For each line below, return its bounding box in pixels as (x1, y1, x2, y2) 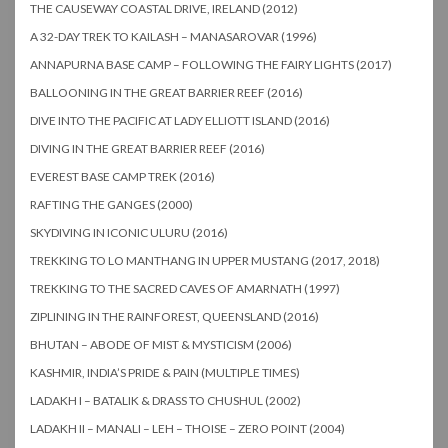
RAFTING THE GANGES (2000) (30, 196, 193, 212)
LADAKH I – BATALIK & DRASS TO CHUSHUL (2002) (30, 392, 301, 408)
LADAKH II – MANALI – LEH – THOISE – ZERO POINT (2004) (30, 420, 345, 436)
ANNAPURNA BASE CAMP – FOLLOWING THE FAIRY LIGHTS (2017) (30, 56, 392, 72)
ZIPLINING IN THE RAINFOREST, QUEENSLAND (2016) (30, 308, 319, 324)
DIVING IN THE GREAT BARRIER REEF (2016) (30, 140, 265, 156)
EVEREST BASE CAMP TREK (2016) (30, 168, 215, 184)
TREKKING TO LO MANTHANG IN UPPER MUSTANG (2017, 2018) (30, 252, 380, 268)
